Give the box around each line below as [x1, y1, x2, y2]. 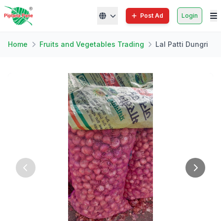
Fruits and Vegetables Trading [39, 40, 144, 48]
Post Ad [140, 12, 163, 19]
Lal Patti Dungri [155, 40, 208, 48]
